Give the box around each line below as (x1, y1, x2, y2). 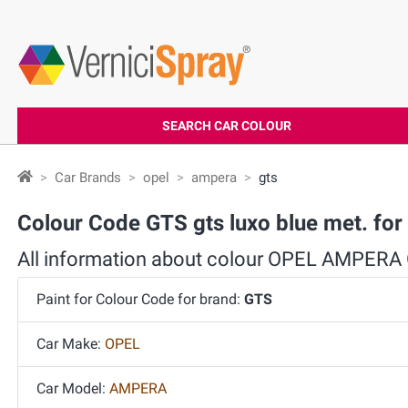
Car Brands (55, 169, 121, 186)
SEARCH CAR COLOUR (161, 118, 291, 133)
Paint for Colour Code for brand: (36, 291, 244, 308)
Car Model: (36, 380, 109, 397)
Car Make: (36, 335, 105, 352)
